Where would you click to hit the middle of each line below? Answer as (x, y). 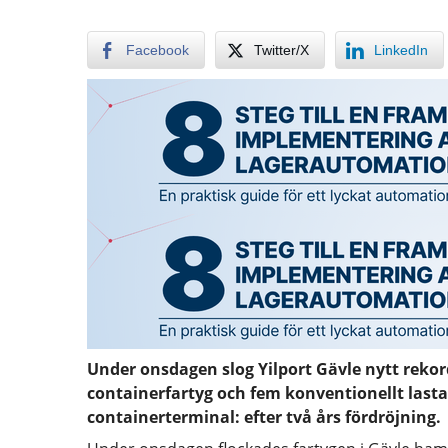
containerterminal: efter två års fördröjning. (264, 417)
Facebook (157, 50)
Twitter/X (281, 50)
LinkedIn (401, 50)
